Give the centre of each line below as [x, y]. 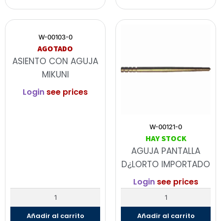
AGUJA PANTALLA [166, 151]
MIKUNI [55, 75]
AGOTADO [55, 49]
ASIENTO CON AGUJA [55, 61]
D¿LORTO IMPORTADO [166, 165]
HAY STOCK [166, 138]
